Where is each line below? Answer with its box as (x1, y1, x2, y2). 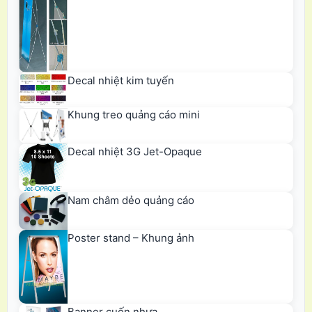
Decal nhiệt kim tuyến (68, 73, 174, 87)
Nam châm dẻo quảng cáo (68, 194, 194, 208)
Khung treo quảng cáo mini (68, 108, 200, 122)
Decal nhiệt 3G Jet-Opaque (68, 145, 202, 159)
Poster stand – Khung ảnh (68, 231, 194, 244)
